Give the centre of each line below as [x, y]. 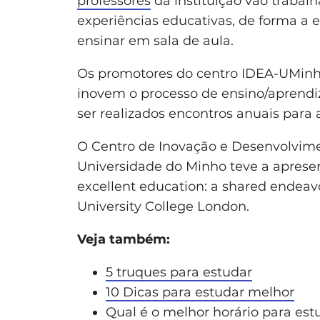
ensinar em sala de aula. [155, 40]
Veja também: [124, 239]
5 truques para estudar [179, 272]
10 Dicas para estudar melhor [200, 292]
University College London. [163, 206]
